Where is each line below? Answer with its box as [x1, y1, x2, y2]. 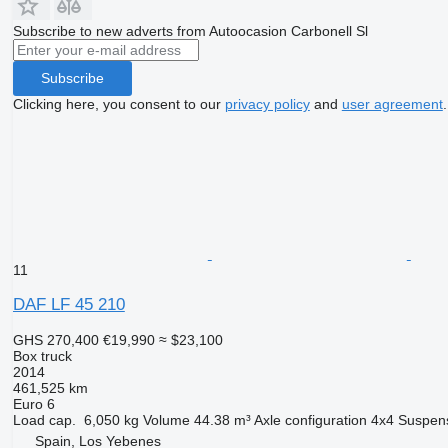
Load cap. [12, 411, 76, 428]
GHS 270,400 [12, 331, 99, 348]
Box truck [12, 347, 72, 364]
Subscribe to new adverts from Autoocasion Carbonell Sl [12, 22, 368, 39]
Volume [142, 411, 190, 428]
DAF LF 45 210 [12, 294, 125, 314]
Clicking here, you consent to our [12, 95, 225, 112]
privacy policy [224, 95, 310, 112]
